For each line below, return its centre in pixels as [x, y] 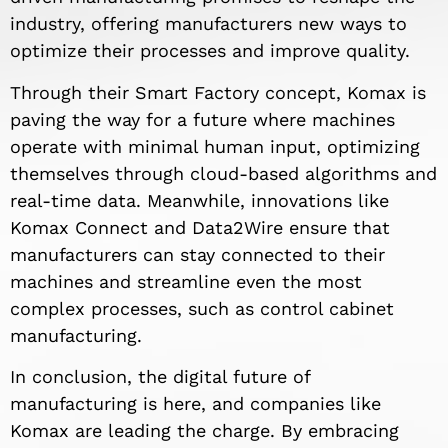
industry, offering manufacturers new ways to [208, 24]
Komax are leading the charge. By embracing [204, 430]
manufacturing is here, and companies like [195, 403]
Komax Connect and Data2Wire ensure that [200, 227]
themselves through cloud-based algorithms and [223, 173]
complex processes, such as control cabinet [202, 308]
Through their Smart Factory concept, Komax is [218, 92]
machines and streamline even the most [186, 281]
